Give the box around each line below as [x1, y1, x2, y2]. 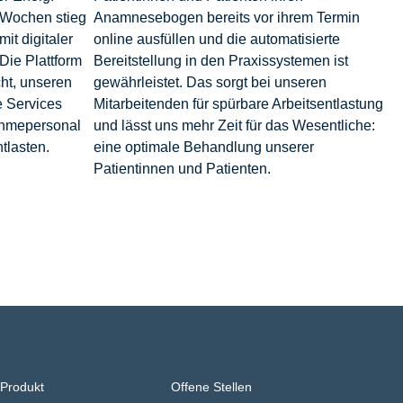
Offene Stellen [171, 379, 253, 394]
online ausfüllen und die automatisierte [93, 31, 340, 47]
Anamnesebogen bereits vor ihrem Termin [93, 9, 360, 25]
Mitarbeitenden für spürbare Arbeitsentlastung [93, 95, 383, 112]
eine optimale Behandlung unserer [93, 139, 314, 155]
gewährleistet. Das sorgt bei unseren [93, 74, 327, 90]
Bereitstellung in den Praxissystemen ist [93, 52, 348, 68]
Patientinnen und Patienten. [93, 160, 271, 176]
